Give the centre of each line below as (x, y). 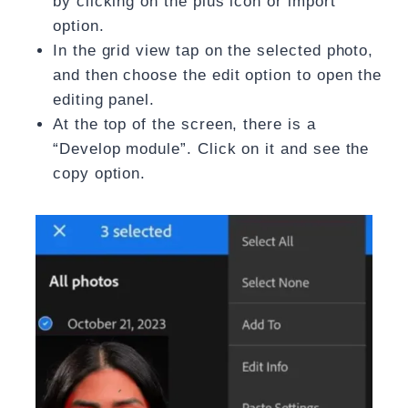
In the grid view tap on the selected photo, (214, 51)
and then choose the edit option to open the (218, 76)
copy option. (100, 174)
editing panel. (104, 100)
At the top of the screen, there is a (184, 125)
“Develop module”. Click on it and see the (211, 149)
